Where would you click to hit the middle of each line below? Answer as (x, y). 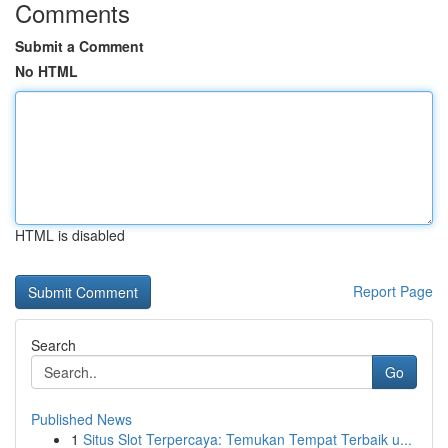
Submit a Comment (79, 46)
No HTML (46, 71)
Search (53, 345)
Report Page (393, 291)
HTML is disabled (70, 235)
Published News (81, 419)
